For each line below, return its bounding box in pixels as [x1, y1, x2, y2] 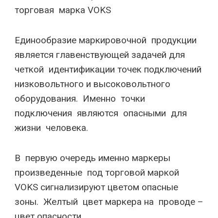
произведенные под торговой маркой [15, 167, 179, 178]
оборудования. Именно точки [15, 93, 145, 104]
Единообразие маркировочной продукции [15, 35, 197, 46]
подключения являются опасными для [15, 108, 189, 119]
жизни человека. [15, 122, 88, 133]
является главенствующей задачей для [15, 49, 187, 60]
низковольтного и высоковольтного [15, 78, 170, 90]
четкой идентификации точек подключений [15, 64, 201, 75]
